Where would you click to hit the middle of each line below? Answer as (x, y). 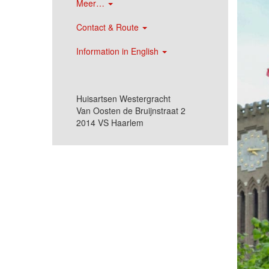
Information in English (119, 51)
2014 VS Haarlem (110, 122)
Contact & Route (109, 27)
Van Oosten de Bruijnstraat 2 (131, 110)
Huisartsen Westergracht (123, 98)
